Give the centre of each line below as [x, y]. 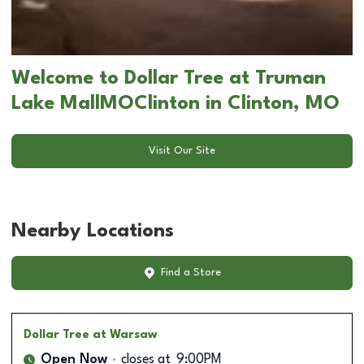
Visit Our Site [182, 151]
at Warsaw [125, 334]
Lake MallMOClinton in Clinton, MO [175, 104]
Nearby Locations [93, 231]
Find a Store [191, 273]
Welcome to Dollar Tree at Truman [169, 78]
